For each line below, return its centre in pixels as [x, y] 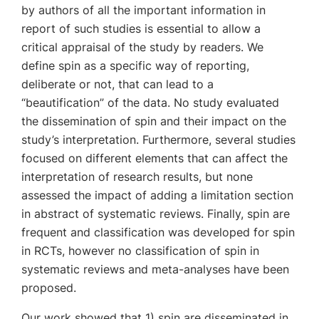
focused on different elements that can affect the [155, 158]
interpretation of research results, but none [137, 177]
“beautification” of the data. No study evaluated [150, 103]
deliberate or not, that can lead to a [117, 84]
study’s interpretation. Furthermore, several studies [158, 140]
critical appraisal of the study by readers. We [142, 47]
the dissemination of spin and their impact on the [154, 121]
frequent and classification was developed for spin [158, 232]
